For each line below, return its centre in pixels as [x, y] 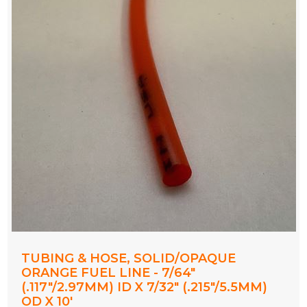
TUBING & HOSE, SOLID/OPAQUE [129, 259]
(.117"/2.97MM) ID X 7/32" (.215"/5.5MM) [145, 287]
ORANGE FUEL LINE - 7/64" [109, 273]
